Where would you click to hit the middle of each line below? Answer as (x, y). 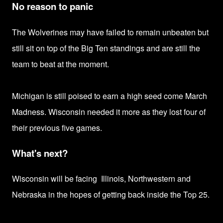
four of (194, 111)
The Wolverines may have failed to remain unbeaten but (110, 32)
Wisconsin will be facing (56, 179)
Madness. (30, 111)
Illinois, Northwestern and (146, 179)
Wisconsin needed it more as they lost (115, 111)
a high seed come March (164, 96)
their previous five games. (57, 127)
